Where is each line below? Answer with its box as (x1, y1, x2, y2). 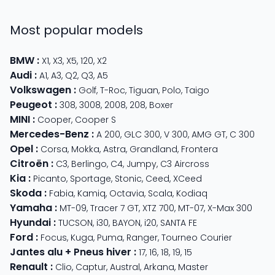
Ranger (126, 231, 158, 244)
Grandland (130, 142, 177, 155)
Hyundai (10, 215, 51, 230)
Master (178, 260, 208, 273)
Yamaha (10, 200, 52, 215)
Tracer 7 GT (90, 201, 139, 214)
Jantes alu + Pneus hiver (10, 244, 131, 259)
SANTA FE (160, 216, 197, 229)
